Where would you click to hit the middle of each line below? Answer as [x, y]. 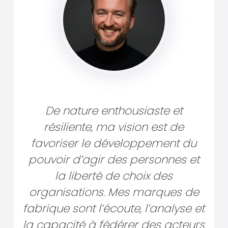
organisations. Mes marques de [114, 192]
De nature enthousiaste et [114, 111]
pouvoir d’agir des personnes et [114, 160]
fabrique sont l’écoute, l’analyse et [114, 209]
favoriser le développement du [114, 144]
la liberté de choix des [114, 176]
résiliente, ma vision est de [114, 127]
